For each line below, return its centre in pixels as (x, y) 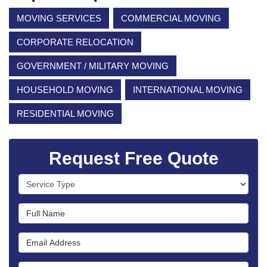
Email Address (48, 238)
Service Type (44, 179)
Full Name (39, 209)
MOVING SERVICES (59, 18)
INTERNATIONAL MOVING (188, 89)
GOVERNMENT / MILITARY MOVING (93, 66)
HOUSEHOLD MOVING (65, 89)
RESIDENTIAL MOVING (65, 113)
